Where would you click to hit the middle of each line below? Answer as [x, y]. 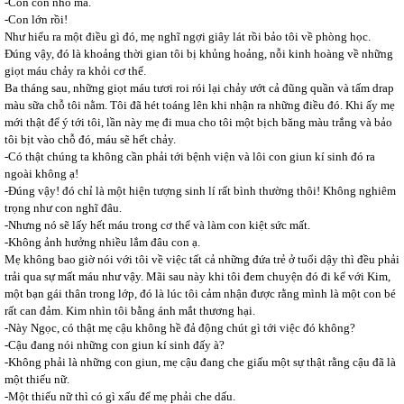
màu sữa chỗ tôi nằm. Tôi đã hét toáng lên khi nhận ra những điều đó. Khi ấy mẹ [200, 105]
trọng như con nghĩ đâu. [63, 208]
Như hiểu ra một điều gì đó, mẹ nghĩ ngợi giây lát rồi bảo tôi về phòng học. [188, 37]
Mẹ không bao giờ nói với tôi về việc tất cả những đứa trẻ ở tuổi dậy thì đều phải [202, 259]
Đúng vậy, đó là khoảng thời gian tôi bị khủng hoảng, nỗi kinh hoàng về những [199, 54]
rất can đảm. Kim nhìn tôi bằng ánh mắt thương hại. [130, 311]
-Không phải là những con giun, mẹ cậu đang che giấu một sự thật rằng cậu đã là [200, 362]
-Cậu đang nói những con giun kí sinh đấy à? [115, 345]
